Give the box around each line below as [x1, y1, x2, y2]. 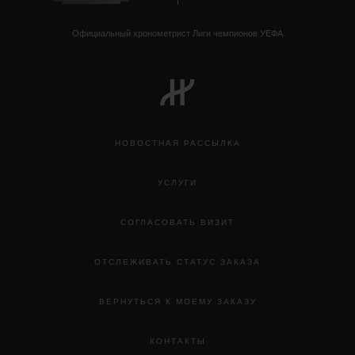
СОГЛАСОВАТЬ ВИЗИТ [120, 219, 235, 227]
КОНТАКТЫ [149, 338, 206, 346]
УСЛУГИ [158, 179, 197, 188]
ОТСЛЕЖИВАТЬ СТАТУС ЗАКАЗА [94, 258, 261, 267]
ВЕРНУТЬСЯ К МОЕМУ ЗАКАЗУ [98, 298, 257, 307]
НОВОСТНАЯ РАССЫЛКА [114, 139, 241, 148]
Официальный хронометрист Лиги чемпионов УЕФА [72, 29, 283, 40]
